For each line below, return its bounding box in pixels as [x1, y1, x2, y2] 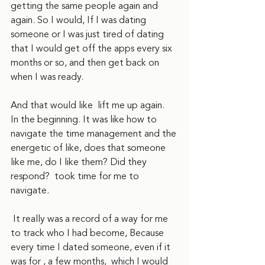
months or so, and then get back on [11, 56, 161, 70]
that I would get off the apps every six [11, 41, 174, 56]
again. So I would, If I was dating [11, 13, 148, 27]
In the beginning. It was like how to [11, 112, 159, 127]
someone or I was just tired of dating [11, 27, 166, 41]
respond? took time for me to [11, 169, 141, 183]
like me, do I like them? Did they [11, 155, 149, 169]
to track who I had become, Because [11, 226, 166, 240]
